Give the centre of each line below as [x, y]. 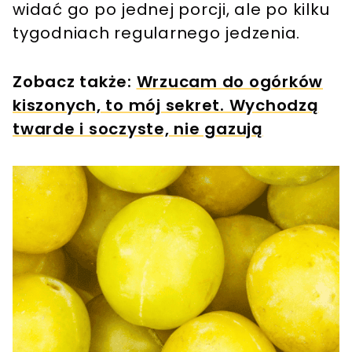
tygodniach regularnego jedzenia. [156, 33]
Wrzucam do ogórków [229, 81]
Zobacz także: [75, 81]
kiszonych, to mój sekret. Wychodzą [166, 105]
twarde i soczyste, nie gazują [138, 128]
